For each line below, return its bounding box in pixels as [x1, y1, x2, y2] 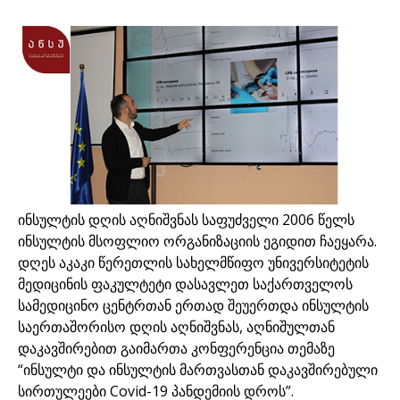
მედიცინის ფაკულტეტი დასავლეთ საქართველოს [18, 273, 353, 294]
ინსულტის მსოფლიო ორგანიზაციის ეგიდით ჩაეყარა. [18, 230, 377, 251]
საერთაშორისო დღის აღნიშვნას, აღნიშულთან [18, 316, 335, 337]
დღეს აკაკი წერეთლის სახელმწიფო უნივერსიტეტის [18, 252, 369, 272]
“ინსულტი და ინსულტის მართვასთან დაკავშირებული [18, 359, 378, 379]
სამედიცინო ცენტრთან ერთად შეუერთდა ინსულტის [18, 295, 369, 315]
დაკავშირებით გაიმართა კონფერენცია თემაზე [18, 337, 335, 358]
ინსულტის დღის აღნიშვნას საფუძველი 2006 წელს [18, 209, 354, 229]
